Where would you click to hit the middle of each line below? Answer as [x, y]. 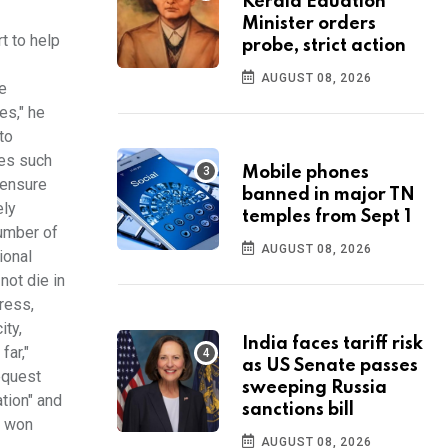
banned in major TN [328, 195]
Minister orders [309, 24]
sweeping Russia [314, 388]
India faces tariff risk [332, 344]
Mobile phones [305, 173]
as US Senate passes [330, 366]
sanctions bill [298, 410]
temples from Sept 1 [326, 217]
